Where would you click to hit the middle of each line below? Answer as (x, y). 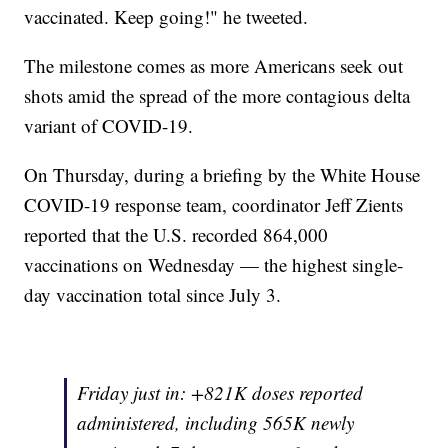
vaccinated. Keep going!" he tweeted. (166, 17)
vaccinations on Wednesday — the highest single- (214, 265)
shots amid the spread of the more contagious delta (217, 96)
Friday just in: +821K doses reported (220, 393)
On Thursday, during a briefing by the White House (222, 175)
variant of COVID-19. (109, 126)
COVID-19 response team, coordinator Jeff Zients (214, 205)
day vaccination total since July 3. (153, 295)
